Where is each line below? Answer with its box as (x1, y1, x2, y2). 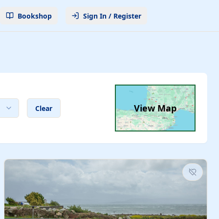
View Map (134, 102, 177, 114)
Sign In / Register (83, 11, 141, 21)
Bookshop (17, 11, 52, 21)
